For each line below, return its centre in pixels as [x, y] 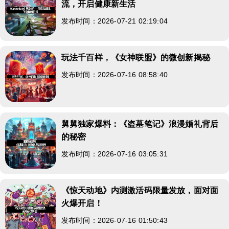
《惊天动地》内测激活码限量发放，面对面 [140, 190]
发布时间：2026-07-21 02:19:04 [114, 21]
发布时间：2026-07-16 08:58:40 [114, 74]
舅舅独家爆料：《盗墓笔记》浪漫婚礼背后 [140, 124]
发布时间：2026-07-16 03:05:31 [114, 154]
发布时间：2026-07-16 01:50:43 [114, 220]
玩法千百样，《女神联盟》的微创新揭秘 [136, 57]
